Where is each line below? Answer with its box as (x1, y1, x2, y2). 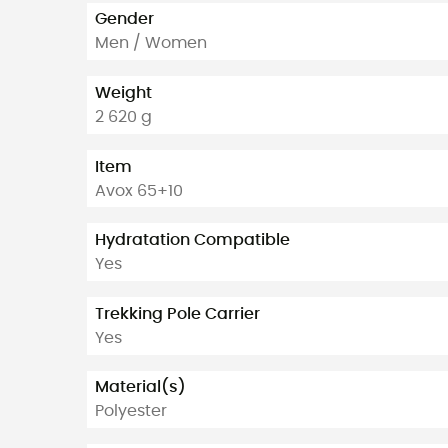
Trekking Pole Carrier (95, 305, 260, 322)
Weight (95, 84, 152, 101)
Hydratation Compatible (95, 232, 290, 249)
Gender (95, 11, 154, 28)
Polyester (95, 403, 167, 420)
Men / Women (95, 35, 207, 52)
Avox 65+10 (95, 182, 183, 199)
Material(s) (95, 379, 186, 396)
